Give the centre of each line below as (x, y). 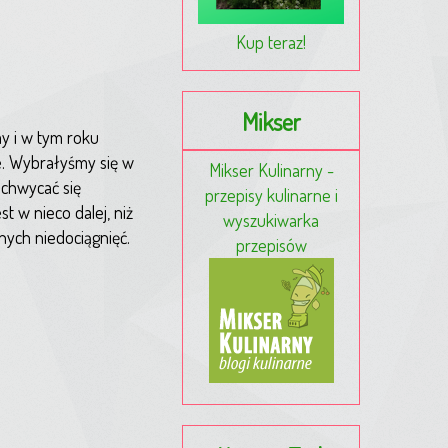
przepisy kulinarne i (271, 195)
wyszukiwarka (271, 220)
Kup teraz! (271, 41)
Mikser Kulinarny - (271, 170)
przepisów (271, 245)
